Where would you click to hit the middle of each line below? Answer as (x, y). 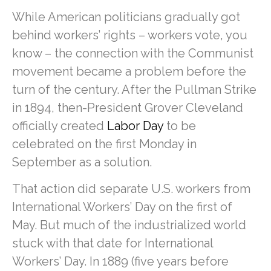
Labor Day (135, 126)
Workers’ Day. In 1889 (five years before (120, 262)
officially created (60, 126)
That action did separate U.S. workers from (131, 189)
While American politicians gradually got (126, 17)
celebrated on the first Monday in (104, 144)
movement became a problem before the (129, 71)
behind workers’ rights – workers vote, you (130, 35)
